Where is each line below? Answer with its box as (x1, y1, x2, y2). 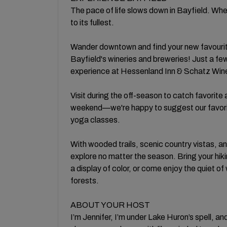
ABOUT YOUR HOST (70, 200, 150, 209)
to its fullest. (70, 18, 114, 27)
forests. (70, 176, 99, 185)
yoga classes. (70, 115, 120, 124)
